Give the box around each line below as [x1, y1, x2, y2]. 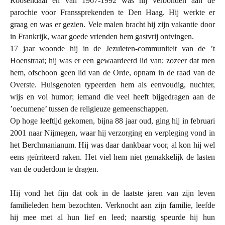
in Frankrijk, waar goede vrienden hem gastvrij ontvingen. [10, 32, 194, 41]
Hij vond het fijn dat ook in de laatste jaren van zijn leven [10, 188, 215, 197]
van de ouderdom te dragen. [10, 164, 98, 173]
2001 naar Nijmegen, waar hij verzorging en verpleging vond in [10, 128, 215, 137]
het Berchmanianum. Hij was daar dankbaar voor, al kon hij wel [10, 140, 215, 149]
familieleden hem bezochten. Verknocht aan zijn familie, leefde [10, 200, 215, 209]
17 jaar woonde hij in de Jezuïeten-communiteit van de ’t [10, 44, 215, 53]
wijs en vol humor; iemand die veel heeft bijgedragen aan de [10, 92, 215, 101]
